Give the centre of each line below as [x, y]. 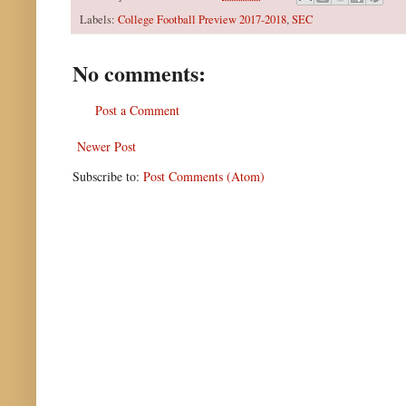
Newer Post [106, 147]
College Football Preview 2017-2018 [202, 20]
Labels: [99, 20]
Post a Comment [137, 111]
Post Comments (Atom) [204, 177]
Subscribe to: [108, 177]
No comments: [139, 73]
